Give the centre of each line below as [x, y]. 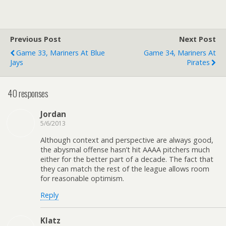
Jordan [53, 114]
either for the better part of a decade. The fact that [127, 159]
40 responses [28, 93]
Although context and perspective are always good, [127, 140]
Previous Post [36, 39]
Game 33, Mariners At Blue [61, 53]
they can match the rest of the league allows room [125, 168]
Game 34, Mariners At [180, 53]
